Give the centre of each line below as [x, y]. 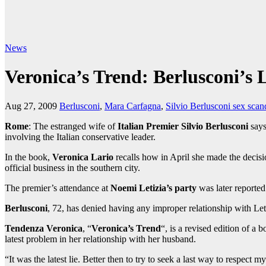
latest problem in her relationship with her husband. [100, 239]
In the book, [28, 157]
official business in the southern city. [72, 167]
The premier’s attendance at [56, 188]
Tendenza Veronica [44, 228]
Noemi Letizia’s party [153, 188]
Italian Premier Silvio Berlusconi [183, 126]
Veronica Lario [83, 157]
